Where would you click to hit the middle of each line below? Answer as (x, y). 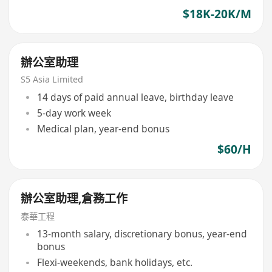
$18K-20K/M (217, 14)
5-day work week (74, 113)
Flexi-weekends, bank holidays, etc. (114, 263)
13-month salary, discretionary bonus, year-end (142, 234)
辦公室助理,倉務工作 (74, 199)
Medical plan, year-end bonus (103, 129)
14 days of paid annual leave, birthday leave (135, 97)
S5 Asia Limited (52, 80)
